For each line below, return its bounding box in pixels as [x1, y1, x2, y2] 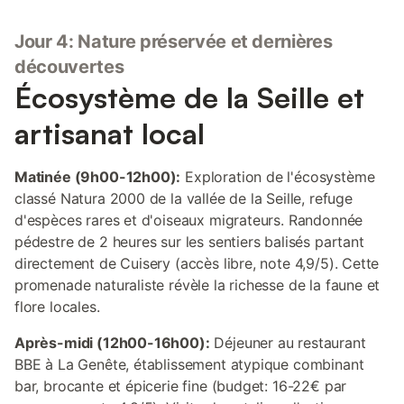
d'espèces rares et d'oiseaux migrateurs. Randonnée [14, 211, 363, 229]
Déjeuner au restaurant [209, 334, 366, 352]
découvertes [14, 56, 124, 78]
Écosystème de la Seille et [14, 79, 364, 115]
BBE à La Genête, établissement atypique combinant [14, 355, 364, 373]
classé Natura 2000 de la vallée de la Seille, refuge [14, 189, 353, 207]
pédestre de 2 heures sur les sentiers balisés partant [14, 233, 364, 251]
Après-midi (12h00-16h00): [14, 334, 210, 352]
